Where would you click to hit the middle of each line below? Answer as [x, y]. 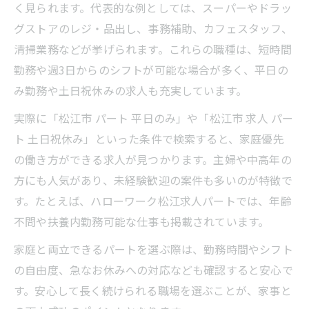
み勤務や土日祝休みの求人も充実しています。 [131, 90]
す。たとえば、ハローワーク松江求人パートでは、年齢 [153, 200]
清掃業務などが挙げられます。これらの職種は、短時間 [153, 49]
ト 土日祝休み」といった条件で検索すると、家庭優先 [149, 138]
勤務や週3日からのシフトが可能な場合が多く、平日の [151, 69]
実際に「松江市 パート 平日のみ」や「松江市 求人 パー [154, 118]
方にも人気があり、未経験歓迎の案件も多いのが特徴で [153, 180]
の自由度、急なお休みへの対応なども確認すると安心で [153, 269]
